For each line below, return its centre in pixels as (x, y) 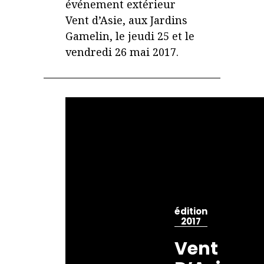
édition (191, 211)
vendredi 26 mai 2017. (122, 52)
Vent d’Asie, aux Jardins (127, 20)
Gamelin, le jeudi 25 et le (130, 36)
